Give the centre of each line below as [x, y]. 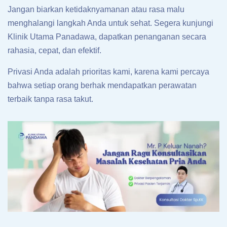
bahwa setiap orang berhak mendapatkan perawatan [102, 86]
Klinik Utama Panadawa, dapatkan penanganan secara [107, 37]
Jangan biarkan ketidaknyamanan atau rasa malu [96, 10]
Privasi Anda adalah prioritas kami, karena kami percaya [108, 72]
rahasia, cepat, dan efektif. [54, 51]
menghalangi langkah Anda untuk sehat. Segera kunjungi [110, 23]
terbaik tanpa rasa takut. [50, 99]
